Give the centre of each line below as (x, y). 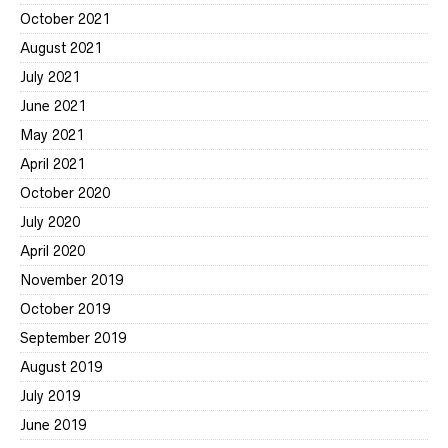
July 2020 (50, 222)
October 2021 (65, 19)
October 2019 (65, 309)
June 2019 (53, 425)
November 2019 (71, 280)
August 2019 (61, 367)
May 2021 (52, 135)
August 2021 (61, 48)
